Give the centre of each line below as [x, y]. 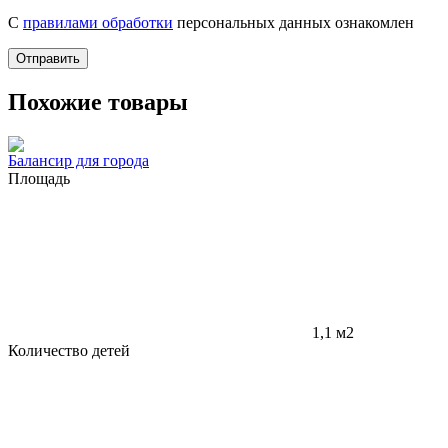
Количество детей [69, 350]
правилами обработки [98, 22]
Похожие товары [98, 101]
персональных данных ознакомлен [293, 22]
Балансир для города [78, 160]
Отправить [48, 58]
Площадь [39, 178]
